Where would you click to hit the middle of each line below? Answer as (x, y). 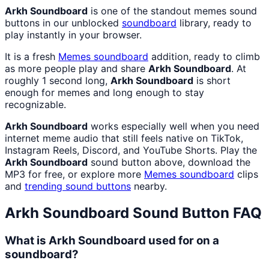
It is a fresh (32, 57)
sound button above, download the (169, 162)
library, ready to (214, 23)
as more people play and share (77, 69)
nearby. (149, 186)
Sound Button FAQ (195, 213)
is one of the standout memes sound (172, 11)
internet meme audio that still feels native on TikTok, (124, 138)
